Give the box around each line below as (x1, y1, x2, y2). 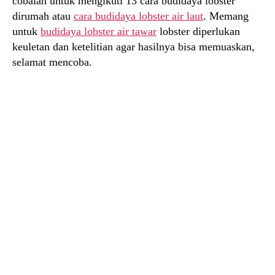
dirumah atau (12, 10, 74, 23)
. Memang (203, 10, 249, 23)
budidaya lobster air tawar (41, 25, 157, 38)
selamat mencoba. (12, 56, 92, 69)
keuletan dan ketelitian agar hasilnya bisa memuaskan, (12, 41, 255, 53)
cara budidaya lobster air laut (74, 10, 203, 23)
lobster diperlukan (157, 25, 240, 38)
